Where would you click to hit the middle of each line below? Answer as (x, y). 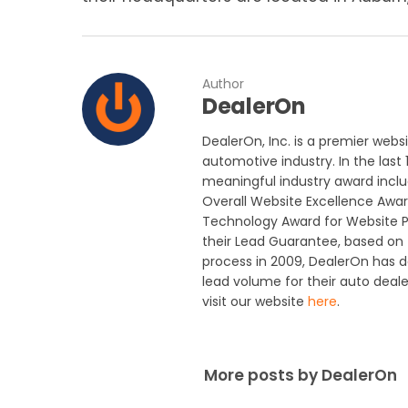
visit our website (255, 302)
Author (223, 84)
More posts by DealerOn (301, 376)
